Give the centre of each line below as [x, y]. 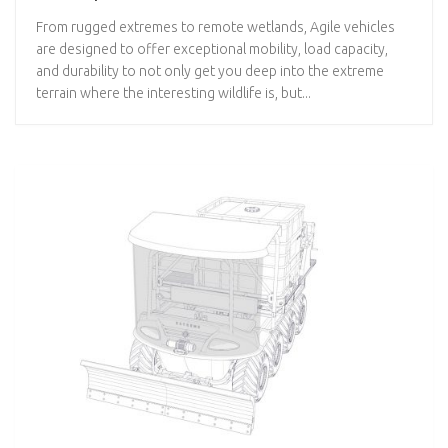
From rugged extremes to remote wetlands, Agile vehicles [216, 26]
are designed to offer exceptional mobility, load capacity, [212, 48]
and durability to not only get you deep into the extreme [210, 70]
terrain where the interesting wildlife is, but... [174, 92]
